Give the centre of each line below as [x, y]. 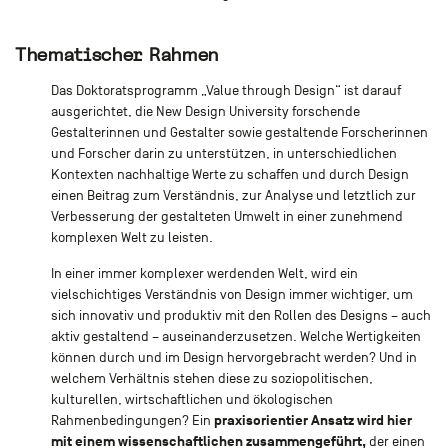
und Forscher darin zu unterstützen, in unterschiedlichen [223, 153]
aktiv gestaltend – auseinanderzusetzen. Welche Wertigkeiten [235, 336]
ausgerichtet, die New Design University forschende [205, 111]
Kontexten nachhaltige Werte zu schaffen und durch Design [229, 174]
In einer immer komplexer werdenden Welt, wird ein [204, 273]
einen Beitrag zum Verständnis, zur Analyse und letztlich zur [233, 195]
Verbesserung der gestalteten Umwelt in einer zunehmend [226, 216]
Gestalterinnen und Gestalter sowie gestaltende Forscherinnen [239, 132]
